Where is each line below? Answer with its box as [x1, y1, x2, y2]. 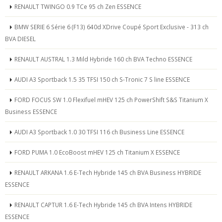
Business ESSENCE [5, 108, 57, 116]
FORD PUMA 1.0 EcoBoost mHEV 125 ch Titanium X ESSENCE [14, 148, 180, 157]
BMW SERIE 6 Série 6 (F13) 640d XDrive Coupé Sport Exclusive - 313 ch [14, 23, 209, 31]
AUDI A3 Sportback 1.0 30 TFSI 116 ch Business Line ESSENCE [14, 128, 184, 136]
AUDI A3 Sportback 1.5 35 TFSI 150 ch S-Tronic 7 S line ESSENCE [14, 75, 190, 84]
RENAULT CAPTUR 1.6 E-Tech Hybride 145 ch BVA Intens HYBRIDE [14, 201, 192, 209]
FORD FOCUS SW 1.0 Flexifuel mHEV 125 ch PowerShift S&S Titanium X [14, 96, 208, 104]
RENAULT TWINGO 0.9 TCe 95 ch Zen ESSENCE [14, 2, 141, 11]
